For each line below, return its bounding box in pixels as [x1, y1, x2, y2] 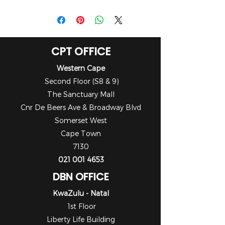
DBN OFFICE [53, 170, 109, 184]
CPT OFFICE [51, 44, 110, 59]
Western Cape [57, 64, 105, 72]
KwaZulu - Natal [53, 189, 109, 197]
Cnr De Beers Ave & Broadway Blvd [21, 103, 141, 111]
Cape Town [61, 129, 101, 138]
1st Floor [66, 202, 96, 210]
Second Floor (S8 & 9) [43, 77, 119, 85]
